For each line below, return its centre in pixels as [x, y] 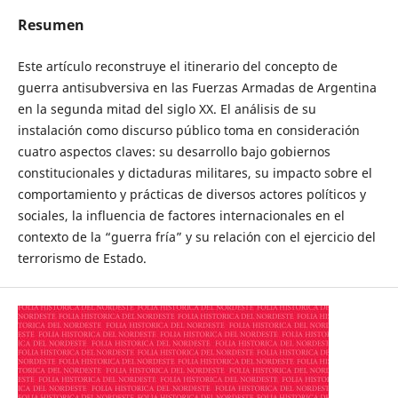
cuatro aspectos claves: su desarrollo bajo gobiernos [174, 152]
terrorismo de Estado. [82, 259]
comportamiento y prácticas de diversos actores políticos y [191, 195]
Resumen [51, 25]
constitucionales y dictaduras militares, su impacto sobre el [195, 173]
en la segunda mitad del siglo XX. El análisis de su [167, 109]
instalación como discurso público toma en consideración [188, 131]
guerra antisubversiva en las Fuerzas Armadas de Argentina [197, 88]
